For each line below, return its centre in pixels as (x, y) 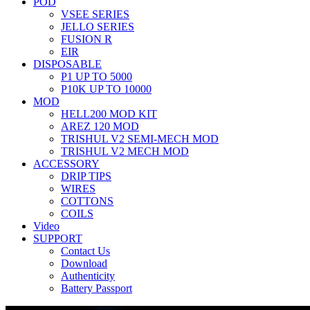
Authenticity (88, 276)
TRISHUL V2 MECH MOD (125, 151)
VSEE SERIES (95, 14)
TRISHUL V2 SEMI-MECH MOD (140, 139)
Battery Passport (97, 288)
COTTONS (87, 201)
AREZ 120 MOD (100, 126)
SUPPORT (58, 238)
